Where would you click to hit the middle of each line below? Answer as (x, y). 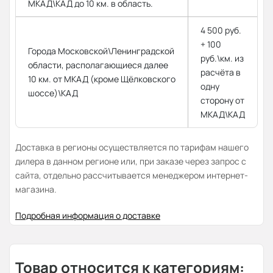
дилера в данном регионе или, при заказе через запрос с (131, 161)
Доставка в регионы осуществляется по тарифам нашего (132, 147)
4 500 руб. (221, 30)
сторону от (222, 100)
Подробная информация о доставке (88, 215)
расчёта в (221, 72)
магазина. (36, 189)
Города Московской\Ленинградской (101, 51)
